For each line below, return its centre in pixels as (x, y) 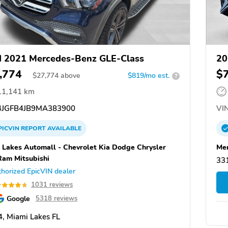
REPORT (33, 129)
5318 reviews (56, 199)
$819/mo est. (149, 76)
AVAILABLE (64, 129)
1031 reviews (52, 185)
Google (18, 199)
